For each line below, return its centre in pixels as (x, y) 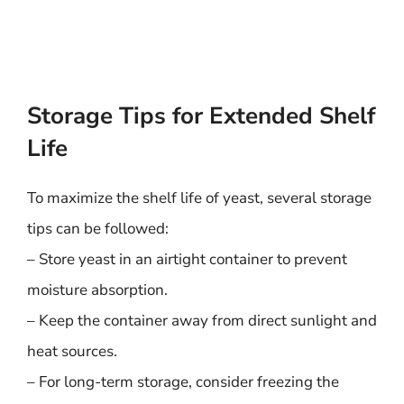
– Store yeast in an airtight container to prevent (187, 259)
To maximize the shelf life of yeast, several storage (199, 198)
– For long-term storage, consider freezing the (183, 382)
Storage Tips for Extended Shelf (201, 116)
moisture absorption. (97, 290)
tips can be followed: (98, 229)
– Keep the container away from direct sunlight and (202, 321)
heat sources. (72, 351)
